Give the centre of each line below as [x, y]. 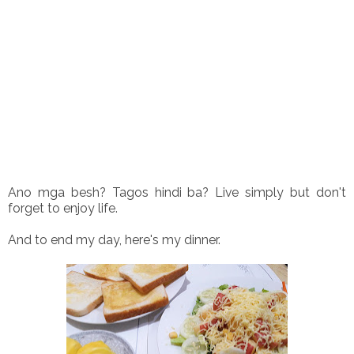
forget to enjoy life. [63, 208]
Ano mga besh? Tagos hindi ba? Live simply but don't [177, 192]
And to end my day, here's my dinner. [114, 239]
